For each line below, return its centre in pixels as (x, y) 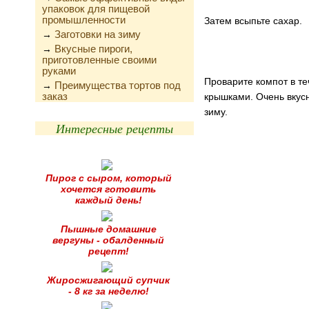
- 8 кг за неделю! (108, 291)
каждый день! (108, 200)
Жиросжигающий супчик (108, 280)
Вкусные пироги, (93, 49)
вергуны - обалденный (108, 240)
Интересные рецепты (114, 128)
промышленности (84, 20)
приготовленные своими (99, 60)
